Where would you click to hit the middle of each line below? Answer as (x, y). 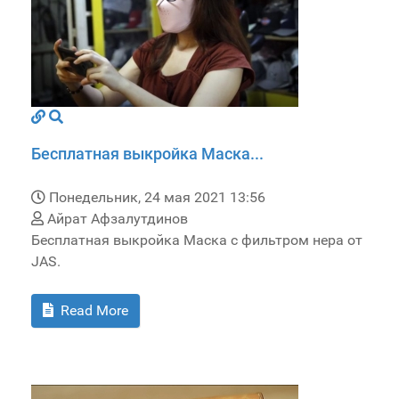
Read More (93, 311)
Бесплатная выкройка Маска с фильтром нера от (197, 240)
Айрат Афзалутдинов (116, 219)
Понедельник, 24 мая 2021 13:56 (157, 198)
